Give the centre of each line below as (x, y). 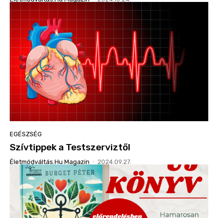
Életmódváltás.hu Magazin (50, 162)
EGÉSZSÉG (26, 134)
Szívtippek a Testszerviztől (70, 147)
